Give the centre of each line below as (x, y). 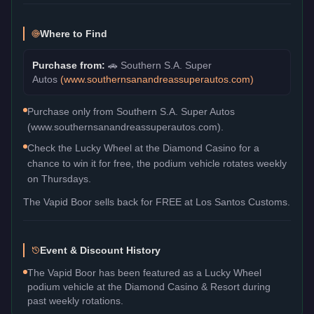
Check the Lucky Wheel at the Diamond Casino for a (143, 148)
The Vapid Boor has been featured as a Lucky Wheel (144, 272)
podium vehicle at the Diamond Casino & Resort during (149, 286)
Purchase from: (70, 65)
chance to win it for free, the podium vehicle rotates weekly (157, 163)
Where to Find (74, 33)
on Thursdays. (59, 178)
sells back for (124, 202)
